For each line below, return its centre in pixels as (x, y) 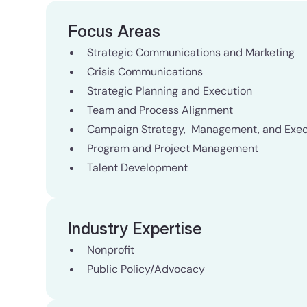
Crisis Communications (145, 72)
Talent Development (138, 168)
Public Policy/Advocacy (146, 269)
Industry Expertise (135, 230)
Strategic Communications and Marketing (193, 52)
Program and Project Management (173, 148)
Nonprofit (111, 250)
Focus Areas (114, 32)
